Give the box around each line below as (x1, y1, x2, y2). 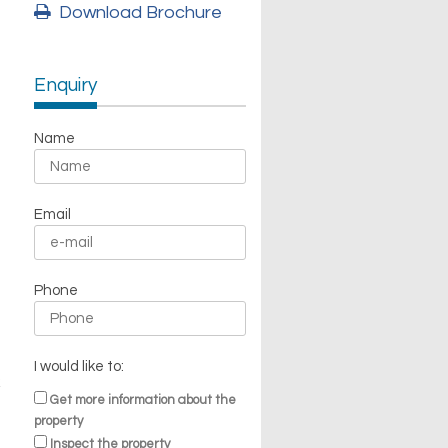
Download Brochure (50, 3, 222, 23)
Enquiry (33, 75, 97, 96)
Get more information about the (49, 393, 236, 408)
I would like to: (33, 359, 124, 375)
